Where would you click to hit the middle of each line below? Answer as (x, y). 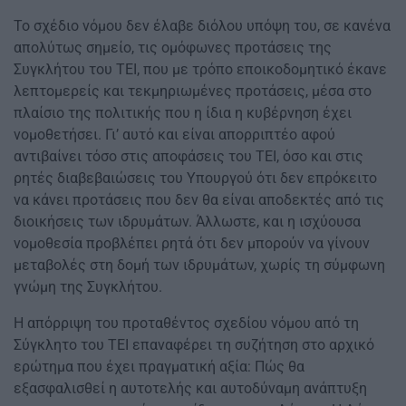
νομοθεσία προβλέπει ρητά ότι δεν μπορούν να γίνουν (192, 244)
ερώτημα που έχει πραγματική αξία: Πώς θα (159, 367)
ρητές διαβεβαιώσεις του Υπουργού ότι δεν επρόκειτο (195, 179)
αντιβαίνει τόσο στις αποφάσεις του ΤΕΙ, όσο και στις (188, 157)
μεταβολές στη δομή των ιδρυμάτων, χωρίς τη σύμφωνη (199, 266)
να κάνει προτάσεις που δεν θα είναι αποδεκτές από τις (199, 200)
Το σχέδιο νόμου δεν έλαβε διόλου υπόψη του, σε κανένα (202, 26)
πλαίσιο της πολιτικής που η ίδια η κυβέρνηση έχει (183, 113)
